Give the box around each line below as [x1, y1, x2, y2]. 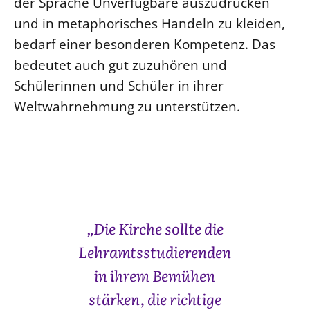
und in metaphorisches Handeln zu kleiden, [14, 14, 285, 33]
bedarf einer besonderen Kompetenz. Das [14, 35, 275, 54]
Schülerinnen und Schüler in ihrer [14, 76, 224, 95]
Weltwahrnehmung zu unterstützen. [14, 97, 240, 116]
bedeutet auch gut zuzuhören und [14, 55, 227, 75]
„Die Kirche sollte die [86, 217, 224, 240]
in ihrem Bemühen [94, 264, 216, 287]
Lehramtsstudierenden [78, 240, 232, 264]
